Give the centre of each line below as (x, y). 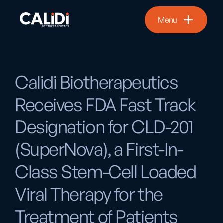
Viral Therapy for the (89, 194)
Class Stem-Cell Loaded (106, 172)
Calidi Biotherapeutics (97, 82)
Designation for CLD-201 (104, 127)
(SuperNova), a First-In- (99, 149)
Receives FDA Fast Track (105, 105)
